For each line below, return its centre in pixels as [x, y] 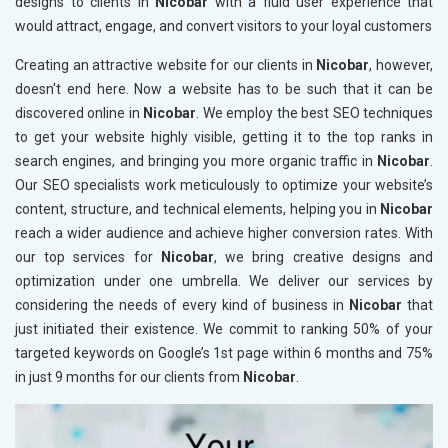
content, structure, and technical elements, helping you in [196, 209]
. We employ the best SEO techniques [315, 113]
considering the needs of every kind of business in [179, 305]
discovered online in [77, 113]
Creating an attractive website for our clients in [164, 65]
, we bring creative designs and [323, 257]
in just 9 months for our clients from [129, 377]
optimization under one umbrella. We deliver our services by [224, 281]
